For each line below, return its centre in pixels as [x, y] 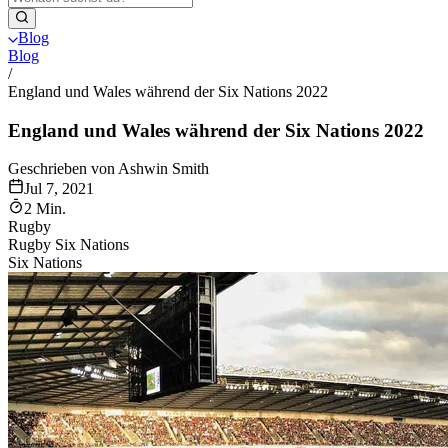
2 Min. [45, 209]
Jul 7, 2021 [59, 189]
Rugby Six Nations [68, 245]
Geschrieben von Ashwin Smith [108, 169]
